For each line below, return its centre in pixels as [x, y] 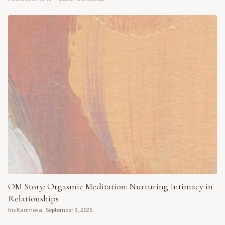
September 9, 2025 [69, 210]
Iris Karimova [25, 210]
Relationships [33, 198]
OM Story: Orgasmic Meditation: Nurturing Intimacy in [110, 186]
